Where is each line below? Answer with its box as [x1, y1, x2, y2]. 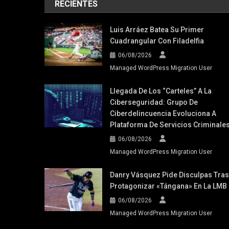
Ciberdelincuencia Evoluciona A [109, 109, 216, 118]
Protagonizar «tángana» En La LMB [109, 182, 227, 190]
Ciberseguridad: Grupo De [109, 98, 198, 106]
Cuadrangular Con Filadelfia [109, 37, 204, 45]
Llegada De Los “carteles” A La [109, 87, 212, 95]
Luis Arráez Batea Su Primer [109, 26, 204, 34]
